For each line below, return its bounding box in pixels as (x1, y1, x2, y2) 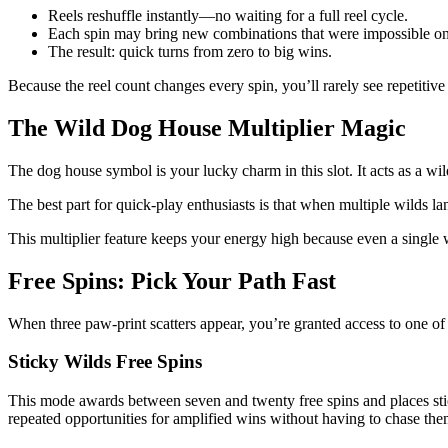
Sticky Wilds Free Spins (8, 351, 202, 373)
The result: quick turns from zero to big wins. (48, 43, 332, 61)
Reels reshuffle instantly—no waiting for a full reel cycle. (48, 7, 408, 25)
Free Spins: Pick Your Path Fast (8, 267, 336, 294)
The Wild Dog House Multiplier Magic (8, 115, 406, 142)
